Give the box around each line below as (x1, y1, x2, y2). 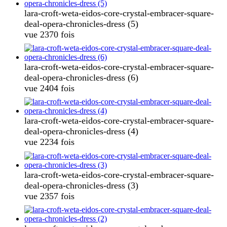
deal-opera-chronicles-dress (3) (24, 180, 138, 191)
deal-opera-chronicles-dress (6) (24, 72, 138, 83)
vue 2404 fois (24, 83, 74, 93)
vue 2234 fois (24, 137, 74, 147)
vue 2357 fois (24, 191, 74, 201)
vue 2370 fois (24, 29, 74, 40)
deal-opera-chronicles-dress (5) (24, 18, 138, 29)
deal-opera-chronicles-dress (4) (24, 126, 138, 137)
